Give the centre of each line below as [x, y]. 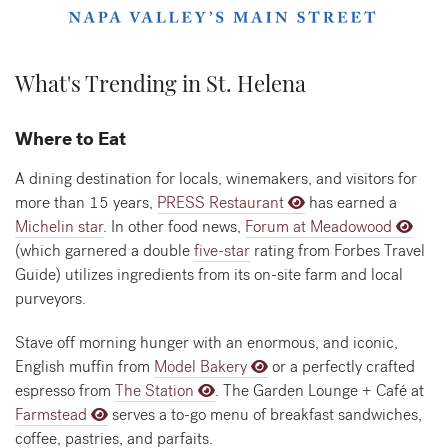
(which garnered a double [104, 251]
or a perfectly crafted [341, 367]
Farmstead [51, 415]
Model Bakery [200, 367]
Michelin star [59, 227]
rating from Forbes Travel [337, 251]
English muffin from [84, 367]
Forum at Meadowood [318, 227]
